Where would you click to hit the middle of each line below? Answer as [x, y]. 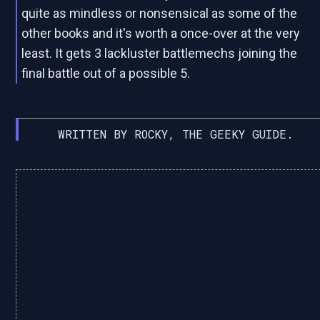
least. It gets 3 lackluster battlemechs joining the [160, 53]
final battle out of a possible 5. [106, 73]
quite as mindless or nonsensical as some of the [160, 13]
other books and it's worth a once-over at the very [161, 33]
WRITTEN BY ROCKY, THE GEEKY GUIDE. [175, 134]
